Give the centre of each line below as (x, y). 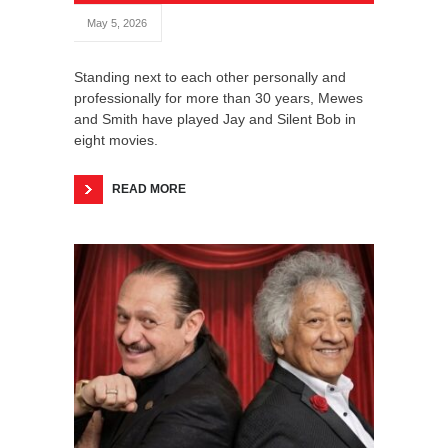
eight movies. (116, 139)
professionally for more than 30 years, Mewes (218, 97)
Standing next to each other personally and (210, 76)
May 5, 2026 (117, 22)
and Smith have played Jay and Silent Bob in (215, 118)
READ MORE (149, 188)
